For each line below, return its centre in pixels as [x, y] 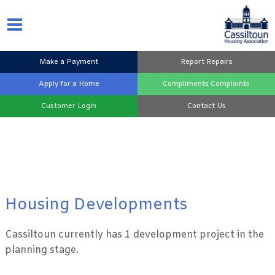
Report [193, 62]
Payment [82, 62]
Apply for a [58, 84]
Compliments [187, 84]
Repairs [219, 62]
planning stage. [42, 250]
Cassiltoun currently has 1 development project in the [134, 234]
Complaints [230, 84]
